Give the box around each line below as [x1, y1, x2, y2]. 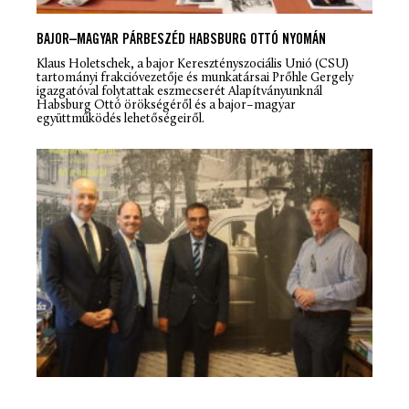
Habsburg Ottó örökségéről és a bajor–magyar [37, 99, 296, 113]
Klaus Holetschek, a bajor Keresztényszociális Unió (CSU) [37, 58, 349, 72]
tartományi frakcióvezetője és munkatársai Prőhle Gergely [37, 71, 353, 86]
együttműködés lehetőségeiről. [37, 112, 204, 127]
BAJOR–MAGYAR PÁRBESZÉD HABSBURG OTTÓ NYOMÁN [37, 32, 326, 50]
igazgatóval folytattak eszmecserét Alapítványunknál [37, 85, 322, 100]
